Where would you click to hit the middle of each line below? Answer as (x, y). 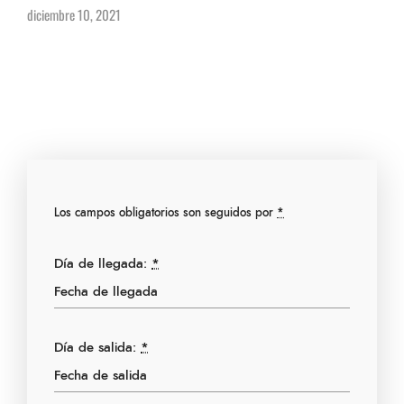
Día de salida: (97, 348)
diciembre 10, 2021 (74, 14)
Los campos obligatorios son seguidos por (165, 213)
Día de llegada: (103, 264)
